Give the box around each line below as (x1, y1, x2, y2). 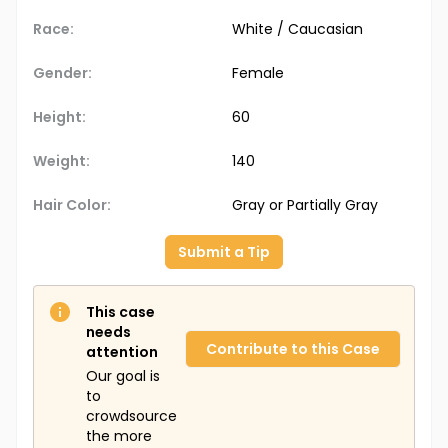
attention (86, 342, 158, 363)
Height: (33, 107, 86, 128)
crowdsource (86, 406, 177, 427)
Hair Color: (33, 195, 111, 216)
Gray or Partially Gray (232, 195, 378, 216)
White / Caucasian (232, 19, 363, 40)
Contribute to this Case (206, 339, 380, 360)
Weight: (33, 151, 90, 172)
